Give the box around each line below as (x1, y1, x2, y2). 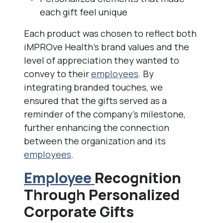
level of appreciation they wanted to (24, 54, 179, 66)
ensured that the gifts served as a (24, 95, 167, 107)
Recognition (95, 168, 181, 188)
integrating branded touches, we (24, 81, 163, 93)
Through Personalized (24, 185, 180, 205)
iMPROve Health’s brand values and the (24, 41, 189, 53)
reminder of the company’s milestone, (24, 108, 186, 120)
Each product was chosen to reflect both (24, 27, 197, 39)
